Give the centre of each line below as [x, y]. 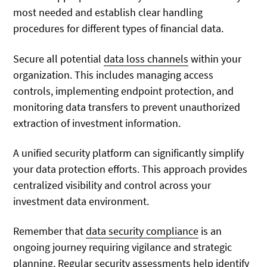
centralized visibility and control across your [112, 185]
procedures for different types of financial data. [119, 29]
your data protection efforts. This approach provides [131, 169]
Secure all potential [59, 58]
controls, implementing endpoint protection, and [124, 91]
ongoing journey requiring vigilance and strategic [123, 247]
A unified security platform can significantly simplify [129, 153]
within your [215, 58]
